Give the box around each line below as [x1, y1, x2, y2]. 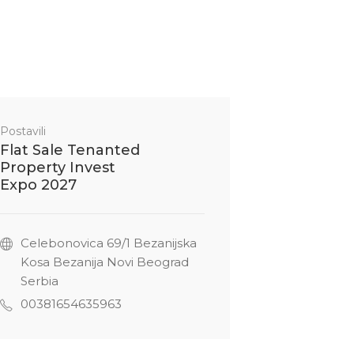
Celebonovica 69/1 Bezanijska [20, 235, 197, 250]
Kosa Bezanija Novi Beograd [20, 254, 189, 269]
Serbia [20, 273, 58, 288]
